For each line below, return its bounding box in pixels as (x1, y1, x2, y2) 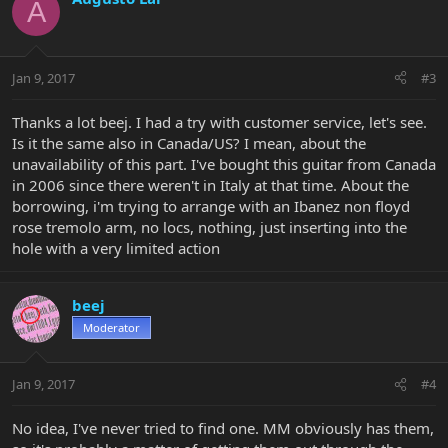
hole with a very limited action (12, 237, 220, 258)
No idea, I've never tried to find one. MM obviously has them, (12, 418, 434, 439)
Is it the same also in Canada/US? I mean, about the (12, 132, 366, 153)
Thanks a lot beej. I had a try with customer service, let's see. (12, 111, 427, 132)
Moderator (83, 319, 140, 335)
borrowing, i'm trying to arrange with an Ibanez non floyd (12, 195, 410, 216)
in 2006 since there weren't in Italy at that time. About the (12, 174, 409, 195)
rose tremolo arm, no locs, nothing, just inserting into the (12, 216, 407, 237)
